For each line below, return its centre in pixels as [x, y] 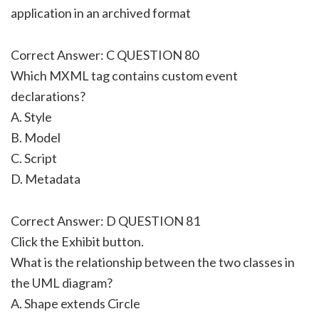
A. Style [31, 116]
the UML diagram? [62, 282]
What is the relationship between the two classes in [153, 262]
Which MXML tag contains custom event [124, 75]
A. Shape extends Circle [75, 303]
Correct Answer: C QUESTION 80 [105, 54]
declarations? [48, 96]
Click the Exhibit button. [77, 241]
